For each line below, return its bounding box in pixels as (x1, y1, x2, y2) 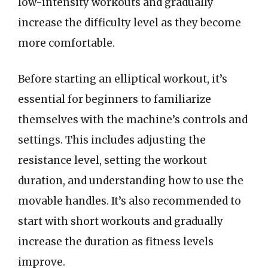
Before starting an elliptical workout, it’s (18, 72, 227, 86)
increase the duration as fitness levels (18, 234, 214, 248)
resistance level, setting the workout (18, 153, 207, 167)
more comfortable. (18, 36, 115, 50)
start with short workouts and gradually (18, 214, 223, 228)
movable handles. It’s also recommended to (18, 194, 241, 208)
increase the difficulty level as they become (18, 16, 241, 29)
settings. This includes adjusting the (18, 133, 206, 147)
